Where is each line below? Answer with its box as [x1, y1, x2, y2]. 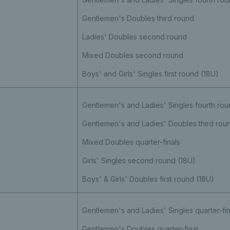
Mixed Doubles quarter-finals [82, 137, 180, 146]
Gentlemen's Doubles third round [82, 13, 194, 23]
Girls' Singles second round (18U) [82, 156, 196, 165]
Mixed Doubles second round [82, 50, 185, 60]
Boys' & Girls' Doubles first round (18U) [82, 174, 214, 183]
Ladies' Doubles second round [82, 32, 189, 41]
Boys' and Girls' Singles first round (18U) [82, 69, 219, 78]
